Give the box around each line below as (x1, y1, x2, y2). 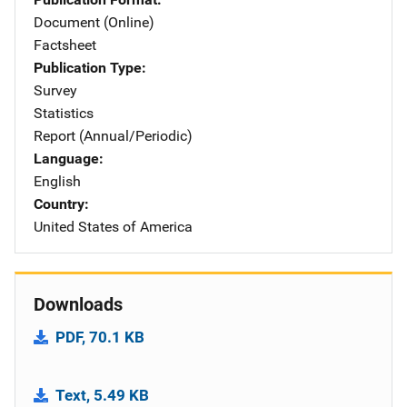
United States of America (34, 217, 193, 235)
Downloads (34, 293, 123, 315)
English (34, 172, 81, 190)
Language (34, 149, 99, 167)
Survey (34, 81, 77, 99)
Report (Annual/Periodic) (34, 126, 193, 144)
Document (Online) (34, 13, 154, 31)
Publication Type (34, 58, 142, 76)
